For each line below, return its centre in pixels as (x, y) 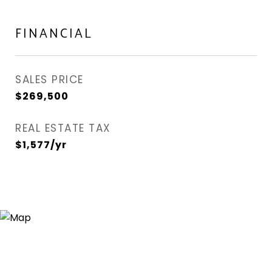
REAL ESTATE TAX (63, 128)
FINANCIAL (54, 34)
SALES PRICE (49, 80)
